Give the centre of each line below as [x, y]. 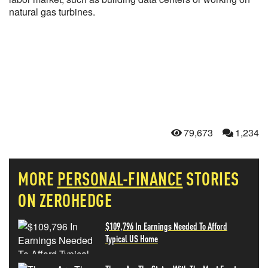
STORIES [213, 178]
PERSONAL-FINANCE [120, 178]
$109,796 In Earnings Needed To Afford [166, 226]
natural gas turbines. [53, 12]
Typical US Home [131, 238]
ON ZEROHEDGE [65, 200]
